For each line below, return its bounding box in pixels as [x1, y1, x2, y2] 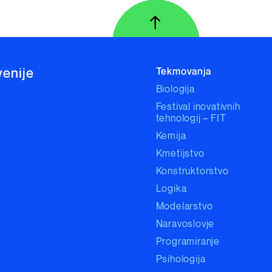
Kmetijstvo [155, 149, 205, 159]
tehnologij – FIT [155, 114, 226, 124]
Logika [155, 184, 187, 194]
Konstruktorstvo [155, 166, 229, 177]
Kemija [155, 131, 186, 141]
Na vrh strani [155, 23, 214, 35]
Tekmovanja [155, 67, 211, 77]
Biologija [155, 84, 195, 95]
